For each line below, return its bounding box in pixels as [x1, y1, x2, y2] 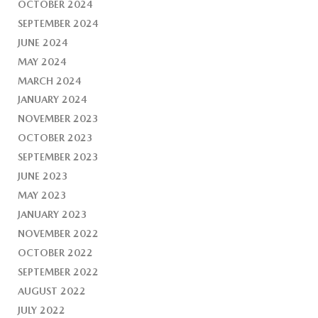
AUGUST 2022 [18, 285, 87, 297]
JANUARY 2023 [18, 209, 88, 221]
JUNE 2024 [18, 36, 69, 48]
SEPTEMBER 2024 [18, 17, 99, 29]
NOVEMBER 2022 [18, 228, 99, 240]
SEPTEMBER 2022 [18, 266, 99, 278]
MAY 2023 [18, 190, 67, 202]
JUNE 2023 [18, 170, 69, 182]
